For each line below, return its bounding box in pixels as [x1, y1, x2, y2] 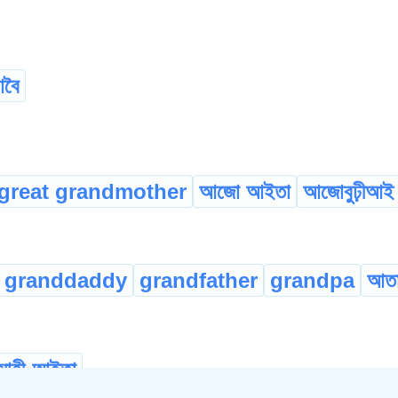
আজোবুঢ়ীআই [303, 179, 394, 203]
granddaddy [4, 267, 127, 292]
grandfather [139, 267, 258, 292]
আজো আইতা [199, 179, 291, 203]
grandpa [270, 267, 354, 292]
